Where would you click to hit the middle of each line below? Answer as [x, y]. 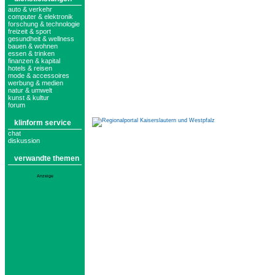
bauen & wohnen [33, 46]
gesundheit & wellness [41, 39]
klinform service [43, 123]
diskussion [24, 141]
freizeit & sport [29, 31]
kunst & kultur [29, 98]
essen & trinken [31, 53]
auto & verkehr [30, 9]
